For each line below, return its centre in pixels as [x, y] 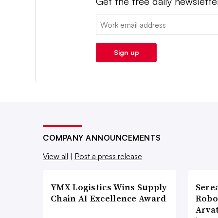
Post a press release [108, 156]
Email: [106, 21]
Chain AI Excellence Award [109, 199]
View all [55, 156]
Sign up [126, 53]
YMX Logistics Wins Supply [109, 187]
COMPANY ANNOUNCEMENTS [102, 138]
